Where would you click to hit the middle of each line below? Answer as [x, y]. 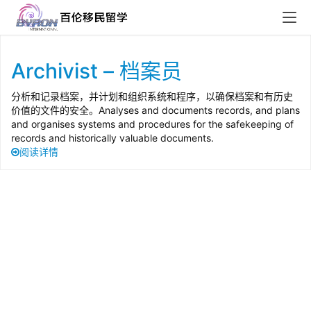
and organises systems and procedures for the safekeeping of [152, 124]
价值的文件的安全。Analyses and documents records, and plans [155, 110]
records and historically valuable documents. [112, 138]
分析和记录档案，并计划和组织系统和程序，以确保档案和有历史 [152, 96]
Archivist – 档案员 [96, 71]
